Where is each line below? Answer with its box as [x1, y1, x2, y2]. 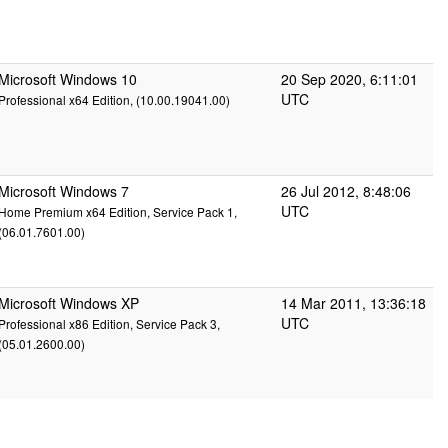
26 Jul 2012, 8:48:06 [281, 181, 411, 201]
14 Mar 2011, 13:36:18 [281, 293, 426, 313]
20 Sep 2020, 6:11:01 [281, 69, 418, 89]
